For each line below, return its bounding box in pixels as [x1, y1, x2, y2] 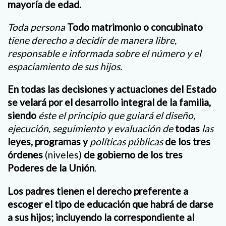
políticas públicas [90, 136, 165, 148]
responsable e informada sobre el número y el [8, 47, 201, 60]
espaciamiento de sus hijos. [8, 61, 122, 73]
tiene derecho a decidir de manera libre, [8, 34, 177, 46]
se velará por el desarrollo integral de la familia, [8, 96, 211, 108]
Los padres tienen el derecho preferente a [8, 185, 188, 197]
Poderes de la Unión [8, 162, 94, 174]
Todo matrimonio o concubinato [67, 21, 203, 33]
